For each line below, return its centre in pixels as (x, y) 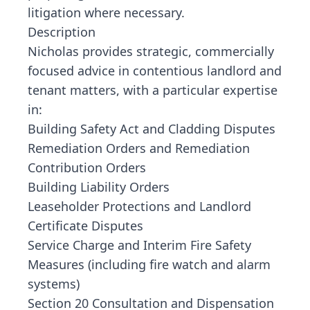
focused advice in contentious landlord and (155, 71)
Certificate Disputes (85, 226)
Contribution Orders (87, 167)
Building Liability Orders (99, 187)
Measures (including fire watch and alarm (149, 264)
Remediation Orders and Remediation (139, 148)
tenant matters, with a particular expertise (153, 90)
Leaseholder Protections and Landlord (139, 206)
